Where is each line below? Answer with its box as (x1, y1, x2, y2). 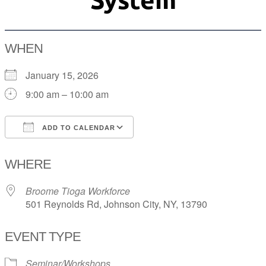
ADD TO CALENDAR (40, 124, 115, 132)
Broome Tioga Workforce (26, 184, 130, 198)
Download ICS (26, 142, 87, 156)
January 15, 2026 (26, 68, 108, 83)
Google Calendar (145, 142, 217, 156)
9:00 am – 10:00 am (26, 87, 109, 102)
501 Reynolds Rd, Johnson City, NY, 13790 (26, 197, 207, 211)
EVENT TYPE (5, 229, 81, 245)
